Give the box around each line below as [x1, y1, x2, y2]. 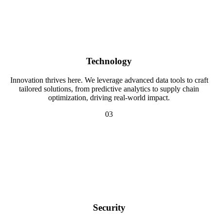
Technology [86, 55, 132, 66]
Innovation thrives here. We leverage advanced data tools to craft [10, 75, 208, 84]
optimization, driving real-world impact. [48, 93, 170, 102]
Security [92, 202, 126, 213]
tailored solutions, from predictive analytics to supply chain [19, 84, 199, 93]
